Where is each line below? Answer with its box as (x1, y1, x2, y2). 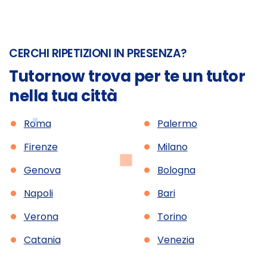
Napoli (23, 186, 53, 200)
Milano (157, 139, 188, 154)
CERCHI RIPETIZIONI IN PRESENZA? (9, 45, 187, 61)
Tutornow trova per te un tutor (9, 66, 245, 88)
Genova (23, 163, 61, 177)
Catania (23, 232, 61, 247)
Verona (23, 209, 58, 223)
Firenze (23, 139, 58, 154)
